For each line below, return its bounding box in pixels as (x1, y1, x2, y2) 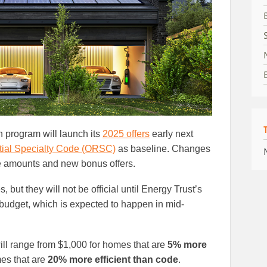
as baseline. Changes (116, 144, 210, 154)
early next (150, 129, 193, 139)
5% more (167, 240, 207, 250)
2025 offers (103, 129, 150, 139)
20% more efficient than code (48, 254, 178, 265)
